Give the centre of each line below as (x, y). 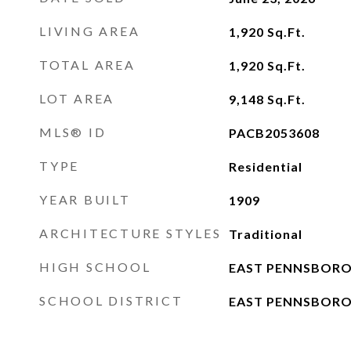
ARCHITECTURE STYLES (130, 233)
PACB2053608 (274, 133)
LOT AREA (77, 98)
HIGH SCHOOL (95, 267)
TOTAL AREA (87, 65)
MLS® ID (73, 132)
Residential (265, 166)
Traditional (265, 234)
